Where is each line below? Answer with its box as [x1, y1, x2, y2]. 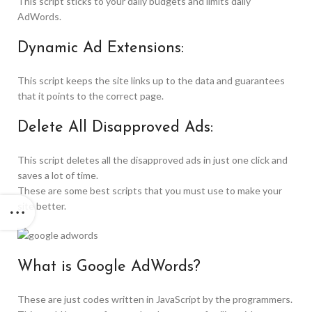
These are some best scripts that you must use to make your [17, 185, 282, 197]
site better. [17, 200, 66, 212]
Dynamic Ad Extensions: [17, 40, 184, 57]
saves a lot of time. [17, 169, 98, 182]
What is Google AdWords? [17, 259, 201, 276]
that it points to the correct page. [17, 90, 164, 102]
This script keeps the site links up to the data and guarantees [17, 75, 285, 87]
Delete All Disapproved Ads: [17, 120, 213, 136]
